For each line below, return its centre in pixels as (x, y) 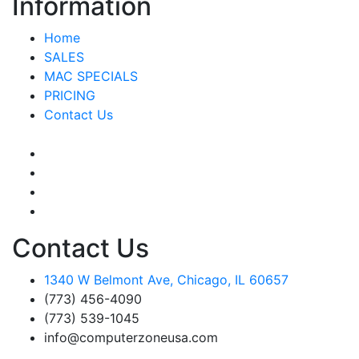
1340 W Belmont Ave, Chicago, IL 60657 (166, 279)
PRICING (70, 95)
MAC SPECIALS (91, 76)
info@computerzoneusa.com (131, 337)
